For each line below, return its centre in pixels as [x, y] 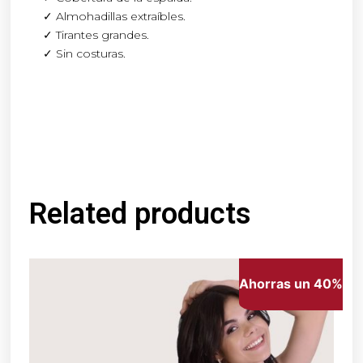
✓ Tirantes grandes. [96, 34]
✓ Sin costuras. [85, 53]
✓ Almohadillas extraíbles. [115, 16]
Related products [141, 214]
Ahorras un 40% [290, 284]
